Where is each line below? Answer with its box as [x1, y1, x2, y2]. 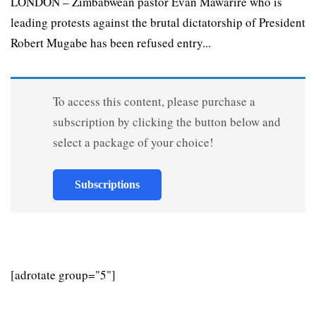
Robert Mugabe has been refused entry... [11, 35, 211, 51]
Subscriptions [74, 178, 140, 191]
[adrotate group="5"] [11, 267, 116, 284]
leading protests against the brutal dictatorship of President [11, 14, 305, 31]
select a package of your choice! [52, 134, 214, 151]
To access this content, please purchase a [52, 93, 255, 110]
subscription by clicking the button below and [52, 114, 281, 130]
